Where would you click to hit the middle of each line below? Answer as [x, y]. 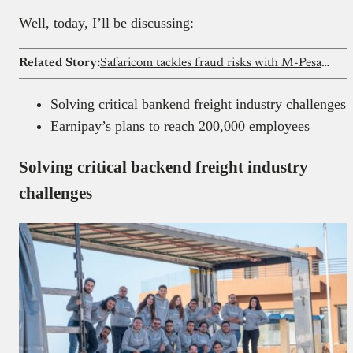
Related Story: [59, 63]
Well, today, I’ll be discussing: [106, 23]
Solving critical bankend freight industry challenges [198, 104]
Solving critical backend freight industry [163, 167]
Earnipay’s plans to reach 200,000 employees [180, 126]
